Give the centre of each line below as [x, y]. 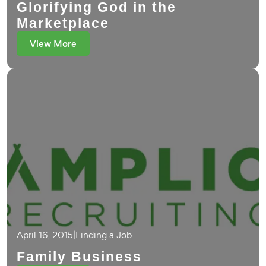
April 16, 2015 [45, 235]
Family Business [79, 256]
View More [53, 44]
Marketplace [63, 23]
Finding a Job [104, 235]
